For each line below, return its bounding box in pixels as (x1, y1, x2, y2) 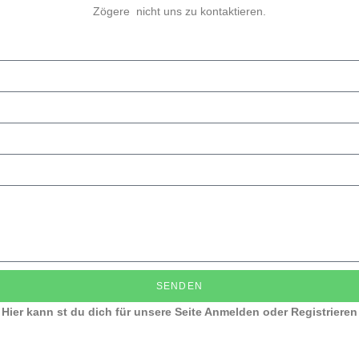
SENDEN (155, 280, 204, 292)
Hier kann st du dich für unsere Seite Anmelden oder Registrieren (2, 305, 357, 318)
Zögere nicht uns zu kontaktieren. (93, 5, 266, 18)
